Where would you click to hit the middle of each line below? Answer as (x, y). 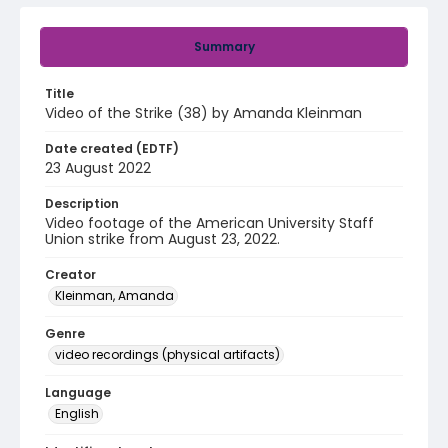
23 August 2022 (98, 168)
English (77, 413)
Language (78, 392)
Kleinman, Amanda (114, 295)
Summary (224, 46)
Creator (70, 274)
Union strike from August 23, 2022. (162, 239)
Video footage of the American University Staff (209, 223)
